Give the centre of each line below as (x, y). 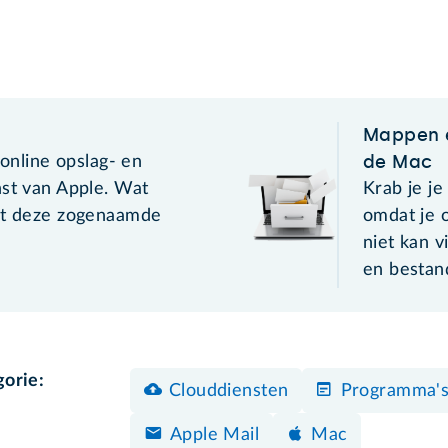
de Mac (397, 161)
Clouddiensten (228, 391)
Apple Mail (214, 435)
